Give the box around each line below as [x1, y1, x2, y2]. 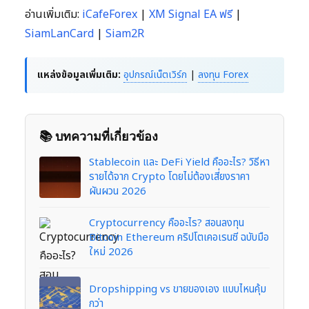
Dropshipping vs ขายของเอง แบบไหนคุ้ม [89, 281, 266, 298]
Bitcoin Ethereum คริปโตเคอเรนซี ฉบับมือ [89, 230, 269, 246]
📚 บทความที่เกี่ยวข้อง [39, 129, 158, 144]
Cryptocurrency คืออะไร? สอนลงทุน [89, 215, 244, 232]
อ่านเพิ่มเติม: [25, 6, 82, 23]
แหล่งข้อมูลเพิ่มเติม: [37, 68, 121, 83]
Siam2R [106, 26, 144, 43]
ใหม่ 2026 [89, 244, 133, 261]
